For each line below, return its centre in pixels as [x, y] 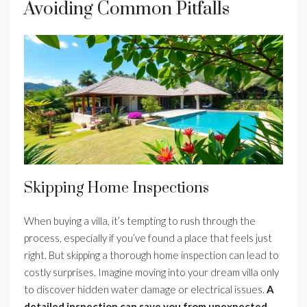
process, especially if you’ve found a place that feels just [148, 238]
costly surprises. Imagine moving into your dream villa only [151, 272]
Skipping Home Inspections [116, 188]
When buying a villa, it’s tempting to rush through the [140, 221]
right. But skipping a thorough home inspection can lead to [151, 255]
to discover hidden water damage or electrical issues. [145, 290]
